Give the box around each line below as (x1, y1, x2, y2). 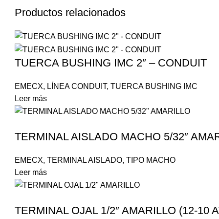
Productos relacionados (15, 6, 126, 19)
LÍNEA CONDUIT (47, 82, 107, 90)
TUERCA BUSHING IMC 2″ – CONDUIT (15, 56, 207, 69)
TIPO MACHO (126, 155, 175, 164)
